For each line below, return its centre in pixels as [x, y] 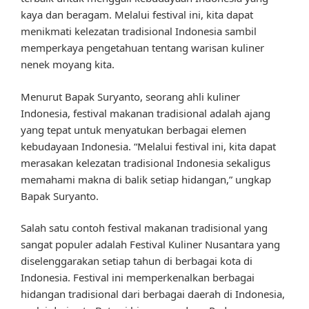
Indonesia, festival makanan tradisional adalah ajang [146, 113]
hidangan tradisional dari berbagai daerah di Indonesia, [153, 294]
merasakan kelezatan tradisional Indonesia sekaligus [146, 162]
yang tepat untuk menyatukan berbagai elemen [133, 129]
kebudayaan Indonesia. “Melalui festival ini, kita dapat [148, 146]
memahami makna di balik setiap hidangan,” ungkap [146, 179]
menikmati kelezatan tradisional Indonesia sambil [139, 31]
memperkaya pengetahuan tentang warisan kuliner [142, 48]
